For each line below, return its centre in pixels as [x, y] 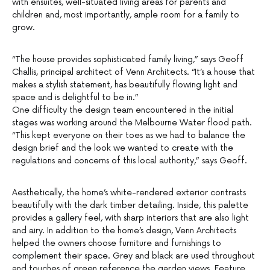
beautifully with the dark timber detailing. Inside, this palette [130, 206]
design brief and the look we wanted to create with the [123, 148]
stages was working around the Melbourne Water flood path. [132, 123]
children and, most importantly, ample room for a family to [126, 15]
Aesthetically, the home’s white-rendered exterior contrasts [129, 193]
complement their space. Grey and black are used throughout [133, 256]
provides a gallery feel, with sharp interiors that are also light [130, 218]
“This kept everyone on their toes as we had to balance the [129, 136]
